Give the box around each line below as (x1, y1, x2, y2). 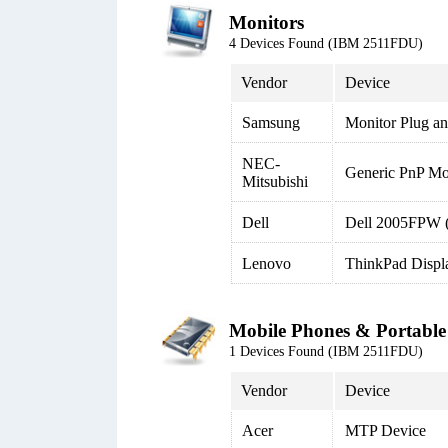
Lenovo (242, 255, 291, 272)
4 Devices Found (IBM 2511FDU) (229, 36, 423, 51)
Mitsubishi (242, 173, 308, 190)
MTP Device (345, 422, 426, 439)
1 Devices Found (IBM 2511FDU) (229, 344, 423, 359)
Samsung (242, 114, 300, 131)
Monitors (229, 12, 304, 33)
